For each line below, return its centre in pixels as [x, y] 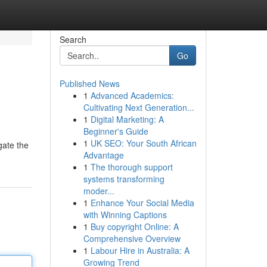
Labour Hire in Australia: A [140, 250]
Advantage [103, 155]
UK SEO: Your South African [143, 143]
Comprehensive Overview [132, 238]
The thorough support [131, 167]
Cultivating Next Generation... [139, 107]
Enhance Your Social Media [142, 203]
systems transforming [124, 179]
